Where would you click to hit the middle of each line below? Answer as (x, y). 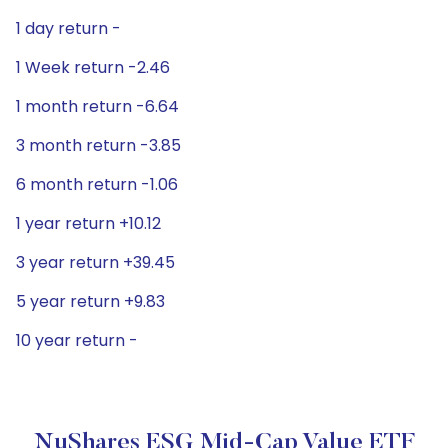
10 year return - (77, 340)
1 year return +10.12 (88, 223)
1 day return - (68, 28)
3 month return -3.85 (98, 145)
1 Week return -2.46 (93, 67)
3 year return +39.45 (95, 262)
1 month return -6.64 (97, 106)
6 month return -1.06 (97, 184)
